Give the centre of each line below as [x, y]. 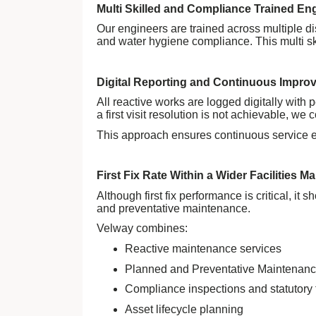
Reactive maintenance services [203, 249]
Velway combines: [142, 229]
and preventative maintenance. [174, 208]
